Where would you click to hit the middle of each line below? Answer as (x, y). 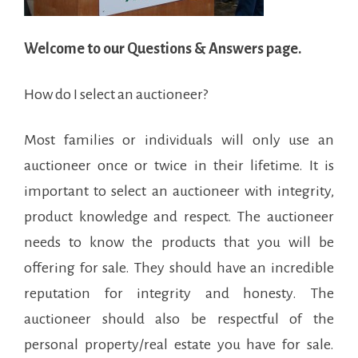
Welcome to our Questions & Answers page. (163, 49)
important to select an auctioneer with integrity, (179, 191)
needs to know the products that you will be (179, 242)
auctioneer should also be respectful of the (179, 319)
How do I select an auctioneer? (116, 94)
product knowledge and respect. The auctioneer (179, 217)
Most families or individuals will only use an (179, 140)
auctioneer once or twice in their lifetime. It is (179, 165)
